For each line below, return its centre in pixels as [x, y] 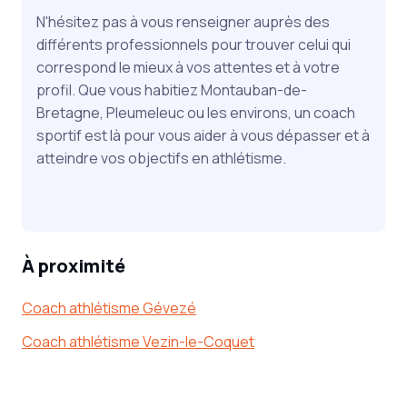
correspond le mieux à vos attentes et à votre [188, 67]
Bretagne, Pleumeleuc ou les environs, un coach [196, 112]
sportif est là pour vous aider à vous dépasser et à [203, 135]
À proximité [74, 265]
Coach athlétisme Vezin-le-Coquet [138, 341]
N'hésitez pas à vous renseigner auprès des [183, 21]
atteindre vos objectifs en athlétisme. [161, 158]
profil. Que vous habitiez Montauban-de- [172, 89]
